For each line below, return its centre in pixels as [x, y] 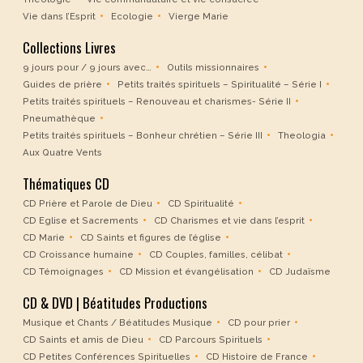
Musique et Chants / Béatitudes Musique [117, 323]
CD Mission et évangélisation [186, 272]
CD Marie [44, 238]
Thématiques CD [66, 184]
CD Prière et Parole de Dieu [88, 204]
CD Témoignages [63, 272]
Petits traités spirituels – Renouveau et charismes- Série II [157, 102]
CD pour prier [259, 323]
